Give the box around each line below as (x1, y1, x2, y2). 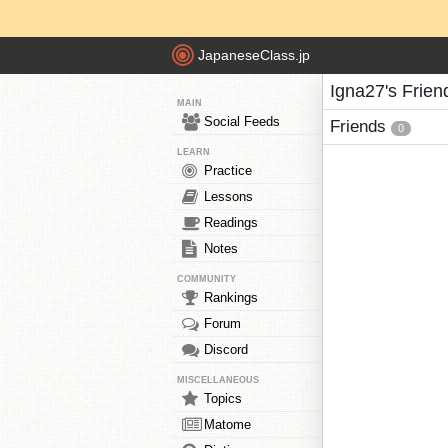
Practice (204, 163, 252, 178)
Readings (204, 215, 258, 230)
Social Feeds (204, 114, 280, 129)
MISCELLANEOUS (177, 375, 259, 385)
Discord (204, 342, 248, 357)
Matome (204, 417, 251, 432)
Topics (204, 391, 242, 406)
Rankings (204, 290, 258, 305)
